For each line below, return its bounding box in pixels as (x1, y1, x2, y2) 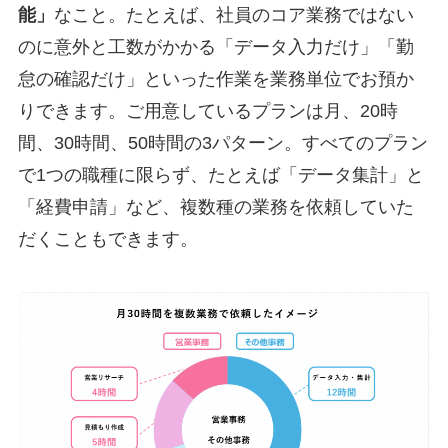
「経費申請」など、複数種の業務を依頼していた (17, 196, 414, 217)
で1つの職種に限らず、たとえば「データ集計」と (17, 164, 424, 185)
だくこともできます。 (17, 228, 198, 249)
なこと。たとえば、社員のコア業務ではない (53, 4, 414, 25)
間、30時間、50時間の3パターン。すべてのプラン (17, 132, 428, 153)
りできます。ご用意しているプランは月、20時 (17, 100, 398, 121)
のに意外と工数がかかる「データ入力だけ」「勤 (17, 36, 414, 57)
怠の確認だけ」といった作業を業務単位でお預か (17, 68, 414, 89)
